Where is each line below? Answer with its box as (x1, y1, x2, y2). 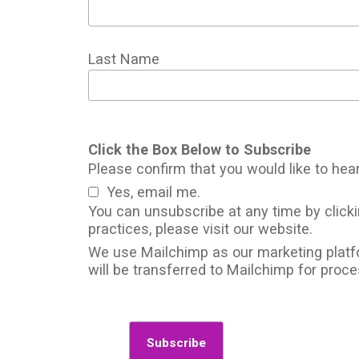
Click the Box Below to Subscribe (88, 141, 312, 159)
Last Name (88, 50, 160, 68)
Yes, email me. (107, 184, 201, 201)
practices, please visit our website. (88, 220, 313, 238)
